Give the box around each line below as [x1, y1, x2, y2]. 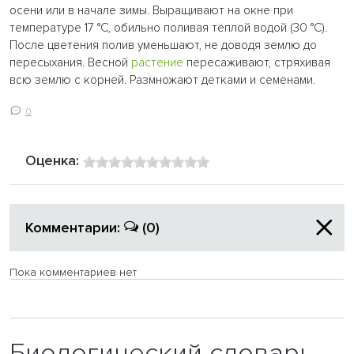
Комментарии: [25, 219, 124, 237]
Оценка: [25, 152, 83, 170]
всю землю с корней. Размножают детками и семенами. [9, 72, 315, 88]
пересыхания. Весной [9, 55, 131, 70]
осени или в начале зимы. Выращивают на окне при [9, 2, 293, 18]
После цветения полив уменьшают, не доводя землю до [9, 37, 317, 53]
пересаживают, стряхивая [183, 55, 330, 70]
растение [131, 55, 183, 70]
